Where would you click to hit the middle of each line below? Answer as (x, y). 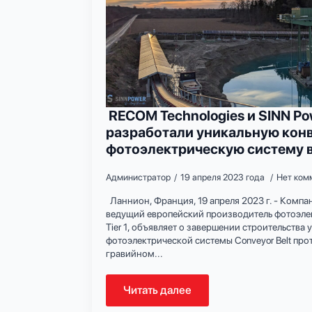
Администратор (138, 177)
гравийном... (134, 253)
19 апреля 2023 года (224, 177)
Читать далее (157, 290)
